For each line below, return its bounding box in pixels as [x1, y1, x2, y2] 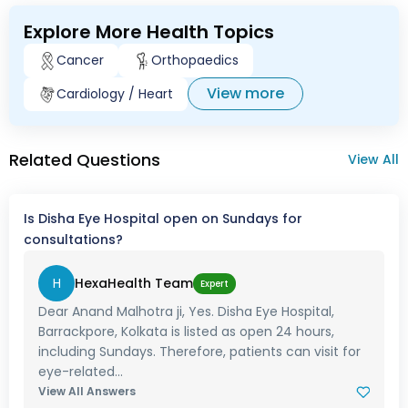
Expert [200, 276, 229, 291]
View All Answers [38, 383, 136, 400]
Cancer [56, 51, 104, 70]
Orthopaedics [151, 51, 239, 70]
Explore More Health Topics [24, 19, 274, 46]
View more [207, 83, 284, 105]
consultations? [24, 230, 123, 250]
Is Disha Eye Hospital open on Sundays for [24, 209, 302, 229]
